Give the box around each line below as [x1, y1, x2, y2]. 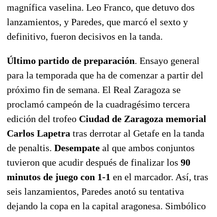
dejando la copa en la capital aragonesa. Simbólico [7, 200, 206, 211]
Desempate [54, 142, 100, 153]
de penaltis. [7, 142, 54, 153]
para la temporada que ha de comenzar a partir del [7, 69, 203, 80]
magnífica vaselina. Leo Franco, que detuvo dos [7, 1, 195, 13]
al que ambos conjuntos [100, 142, 195, 153]
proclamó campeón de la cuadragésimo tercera [7, 98, 190, 109]
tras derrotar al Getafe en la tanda [70, 127, 204, 139]
